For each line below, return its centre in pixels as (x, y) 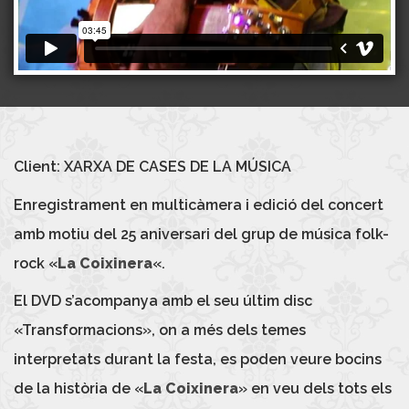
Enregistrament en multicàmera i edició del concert (199, 204)
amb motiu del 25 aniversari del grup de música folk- (201, 234)
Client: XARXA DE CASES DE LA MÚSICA (152, 167)
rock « (36, 263)
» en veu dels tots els (315, 389)
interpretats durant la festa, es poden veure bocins (198, 360)
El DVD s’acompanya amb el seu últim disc (163, 301)
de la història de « (79, 389)
